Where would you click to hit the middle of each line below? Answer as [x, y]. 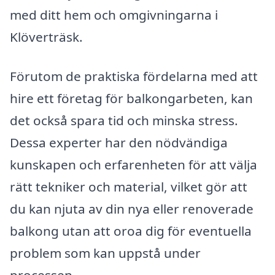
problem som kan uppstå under [105, 253]
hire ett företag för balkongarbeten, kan [131, 98]
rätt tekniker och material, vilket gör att [129, 186]
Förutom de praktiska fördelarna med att [134, 76]
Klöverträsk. [46, 37]
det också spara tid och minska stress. [124, 120]
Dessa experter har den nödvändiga [119, 142]
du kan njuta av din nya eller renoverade [132, 208]
